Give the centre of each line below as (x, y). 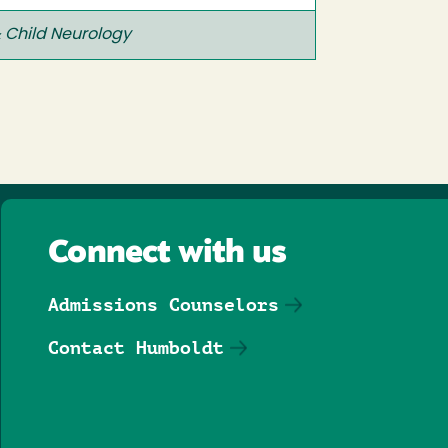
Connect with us (167, 254)
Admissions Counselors (164, 304)
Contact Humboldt (136, 347)
